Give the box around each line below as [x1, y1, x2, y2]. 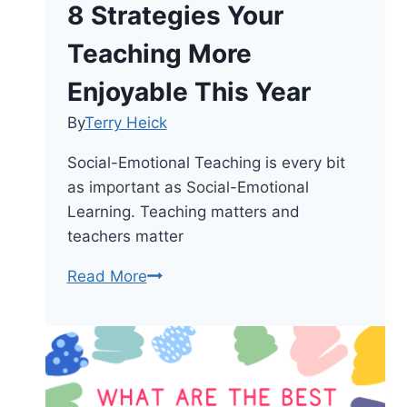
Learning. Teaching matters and [66, 202, 300, 221]
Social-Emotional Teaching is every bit [66, 153, 345, 172]
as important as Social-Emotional [66, 177, 309, 196]
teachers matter [66, 226, 184, 245]
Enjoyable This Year [66, 75, 311, 107]
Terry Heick [84, 113, 167, 132]
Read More [66, 266, 147, 285]
